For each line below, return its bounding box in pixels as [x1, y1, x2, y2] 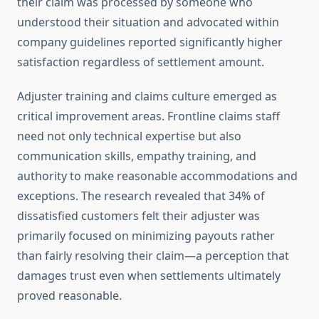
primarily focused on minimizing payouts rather [17, 228, 275, 244]
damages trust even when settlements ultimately [17, 268, 281, 284]
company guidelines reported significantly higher [17, 34, 283, 51]
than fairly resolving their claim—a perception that [17, 248, 289, 264]
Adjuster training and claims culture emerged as [17, 88, 277, 105]
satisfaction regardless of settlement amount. [17, 54, 264, 70]
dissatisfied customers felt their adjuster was [17, 208, 260, 224]
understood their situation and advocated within [17, 14, 279, 31]
